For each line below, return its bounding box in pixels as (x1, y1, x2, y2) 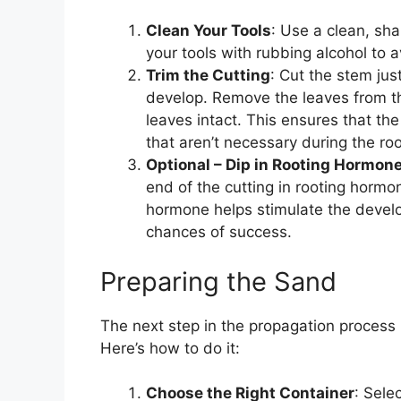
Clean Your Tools (146, 21, 271, 40)
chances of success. (146, 223, 292, 242)
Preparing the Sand (100, 265, 337, 297)
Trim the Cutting (146, 66, 270, 85)
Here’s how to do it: (100, 338, 240, 357)
